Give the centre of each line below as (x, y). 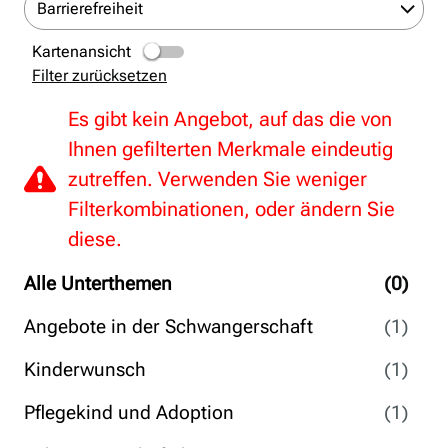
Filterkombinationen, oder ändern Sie (231, 209)
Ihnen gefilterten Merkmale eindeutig (230, 149)
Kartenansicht (81, 51)
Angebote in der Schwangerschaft (168, 326)
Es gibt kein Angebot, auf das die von (230, 119)
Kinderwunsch (85, 369)
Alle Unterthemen (98, 283)
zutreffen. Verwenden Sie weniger (217, 179)
